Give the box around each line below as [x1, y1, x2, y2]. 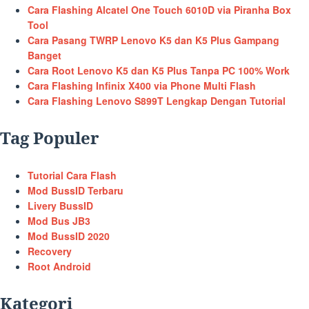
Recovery [28, 244, 72, 258]
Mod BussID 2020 [28, 229, 110, 243]
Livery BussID [28, 199, 93, 212]
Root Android [28, 259, 91, 273]
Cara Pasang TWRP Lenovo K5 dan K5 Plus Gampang [28, 33, 279, 47]
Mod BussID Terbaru [28, 183, 123, 197]
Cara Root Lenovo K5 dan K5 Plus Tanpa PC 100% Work [28, 63, 290, 77]
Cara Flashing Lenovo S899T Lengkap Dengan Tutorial [28, 94, 286, 108]
